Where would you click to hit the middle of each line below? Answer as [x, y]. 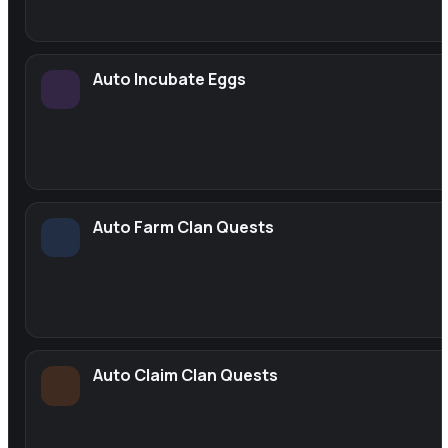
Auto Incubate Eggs [170, 78]
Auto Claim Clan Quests [186, 375]
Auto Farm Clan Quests [184, 227]
